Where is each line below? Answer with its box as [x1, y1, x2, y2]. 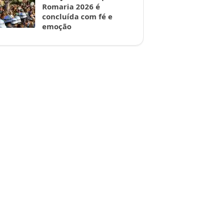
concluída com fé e [42, 11, 112, 21]
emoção [42, 21, 71, 31]
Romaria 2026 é [42, 1, 100, 11]
